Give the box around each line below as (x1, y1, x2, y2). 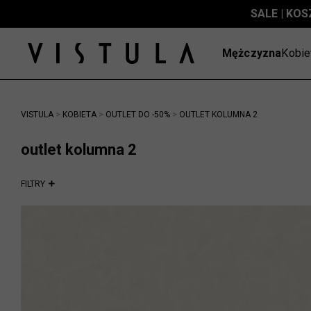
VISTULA (21, 110, 53, 119)
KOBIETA (62, 110, 96, 119)
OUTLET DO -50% (106, 110, 170, 119)
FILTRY (21, 179, 45, 189)
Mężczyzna (222, 47, 282, 60)
